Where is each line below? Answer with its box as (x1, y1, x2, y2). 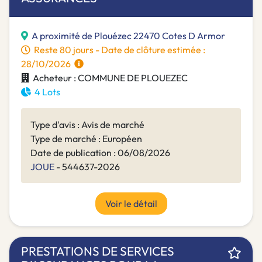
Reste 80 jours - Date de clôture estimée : (30, 44, 205, 56)
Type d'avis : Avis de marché (30, 119, 144, 131)
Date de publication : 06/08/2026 (30, 147, 170, 159)
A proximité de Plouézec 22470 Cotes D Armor (32, 30, 225, 42)
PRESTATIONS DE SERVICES (21, 243, 174, 259)
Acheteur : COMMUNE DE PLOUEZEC (29, 72, 188, 84)
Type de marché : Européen (30, 133, 142, 145)
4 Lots (31, 86, 60, 98)
